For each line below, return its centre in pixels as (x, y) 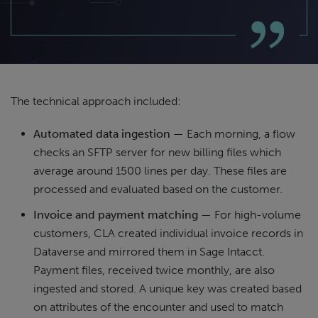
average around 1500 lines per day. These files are (160, 170)
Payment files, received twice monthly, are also (154, 270)
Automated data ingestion (102, 133)
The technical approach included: (96, 101)
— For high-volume (250, 214)
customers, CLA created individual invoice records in (168, 233)
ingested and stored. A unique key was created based (168, 288)
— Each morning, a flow (233, 133)
